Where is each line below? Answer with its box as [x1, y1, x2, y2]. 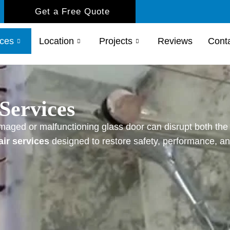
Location [39, 36, 74, 46]
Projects [99, 36, 132, 46]
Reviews [157, 36, 193, 46]
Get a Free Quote [35, 7, 110, 16]
